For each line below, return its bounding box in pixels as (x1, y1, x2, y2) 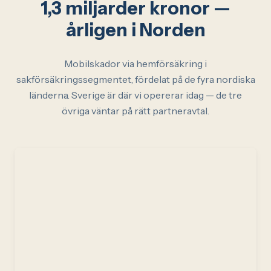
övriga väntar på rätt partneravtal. (62, 105, 209, 117)
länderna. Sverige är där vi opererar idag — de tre (29, 89, 242, 101)
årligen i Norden (65, 19, 206, 41)
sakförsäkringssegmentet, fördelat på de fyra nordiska (16, 73, 255, 85)
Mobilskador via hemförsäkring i (64, 57, 207, 70)
